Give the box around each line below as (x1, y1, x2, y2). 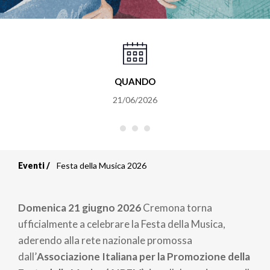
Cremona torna (143, 201, 212, 214)
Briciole (18, 165, 97, 193)
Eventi (18, 160, 45, 171)
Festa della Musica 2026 (57, 160, 146, 171)
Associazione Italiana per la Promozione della (37, 250, 250, 263)
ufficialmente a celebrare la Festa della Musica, (18, 217, 225, 230)
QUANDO (114, 75, 155, 87)
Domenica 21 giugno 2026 (18, 201, 143, 214)
